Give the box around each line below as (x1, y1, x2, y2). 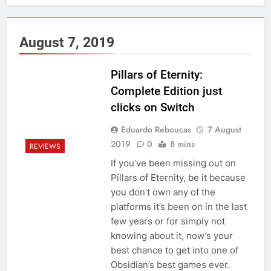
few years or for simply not (110, 215, 225, 227)
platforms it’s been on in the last (110, 200, 247, 212)
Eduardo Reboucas (120, 123, 191, 135)
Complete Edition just (110, 83, 222, 98)
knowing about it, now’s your (110, 229, 233, 241)
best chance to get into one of (110, 244, 238, 256)
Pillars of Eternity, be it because (110, 171, 246, 183)
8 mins (169, 137, 195, 150)
